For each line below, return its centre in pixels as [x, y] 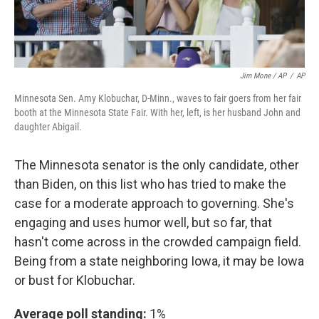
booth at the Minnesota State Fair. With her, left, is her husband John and [157, 113]
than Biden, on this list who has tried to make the [150, 184]
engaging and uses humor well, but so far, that [143, 223]
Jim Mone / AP [263, 76]
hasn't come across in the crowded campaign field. [158, 242]
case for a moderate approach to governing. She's [154, 204]
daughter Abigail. [48, 127]
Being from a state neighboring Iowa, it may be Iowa [159, 261]
